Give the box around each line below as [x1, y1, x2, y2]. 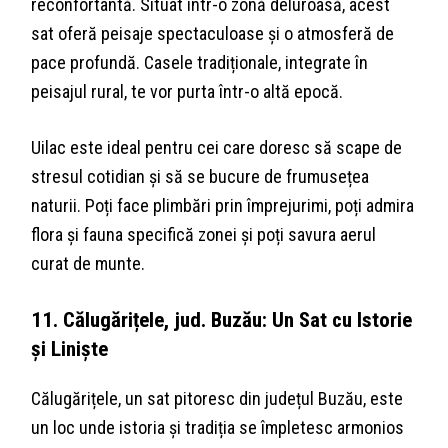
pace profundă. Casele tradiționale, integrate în [31, 52, 369, 74]
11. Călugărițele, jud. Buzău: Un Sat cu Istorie [31, 307, 413, 333]
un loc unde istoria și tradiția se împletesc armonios [31, 417, 405, 439]
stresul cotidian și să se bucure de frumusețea [31, 166, 370, 188]
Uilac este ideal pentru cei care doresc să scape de [31, 137, 403, 159]
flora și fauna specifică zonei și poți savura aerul [31, 224, 377, 246]
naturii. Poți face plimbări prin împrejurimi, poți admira [31, 195, 415, 217]
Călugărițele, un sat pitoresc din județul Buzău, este [31, 388, 404, 410]
